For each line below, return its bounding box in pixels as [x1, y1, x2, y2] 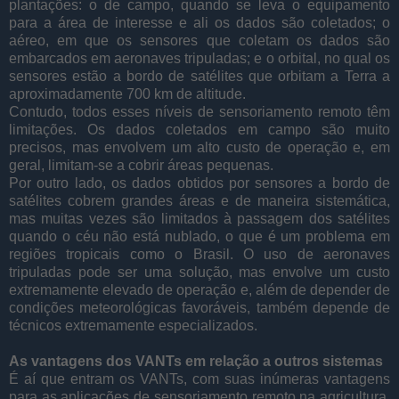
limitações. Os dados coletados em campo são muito [9, 121, 390, 137]
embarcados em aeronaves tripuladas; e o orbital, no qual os [9, 50, 390, 66]
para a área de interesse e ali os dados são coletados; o [9, 14, 390, 30]
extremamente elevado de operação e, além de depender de [9, 281, 390, 297]
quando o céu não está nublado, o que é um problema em [9, 228, 390, 244]
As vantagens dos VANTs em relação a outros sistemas [9, 353, 383, 369]
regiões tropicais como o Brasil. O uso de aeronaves [9, 246, 390, 262]
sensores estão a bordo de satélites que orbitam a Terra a [9, 68, 390, 84]
